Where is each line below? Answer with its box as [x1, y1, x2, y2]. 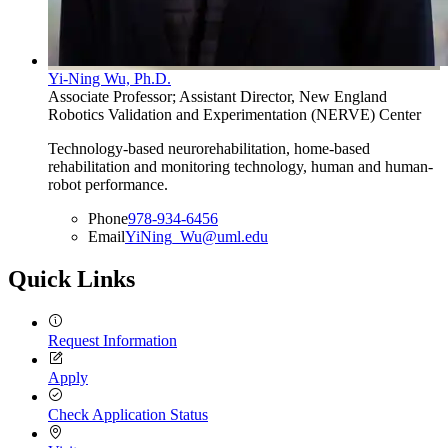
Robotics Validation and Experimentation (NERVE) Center [48, 106, 421, 124]
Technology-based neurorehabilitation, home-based [48, 140, 370, 158]
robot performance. [48, 176, 168, 194]
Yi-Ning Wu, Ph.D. [48, 70, 171, 88]
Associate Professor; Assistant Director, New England [48, 88, 387, 106]
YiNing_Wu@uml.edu [125, 228, 268, 246]
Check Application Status [48, 406, 208, 424]
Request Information [48, 332, 177, 350]
